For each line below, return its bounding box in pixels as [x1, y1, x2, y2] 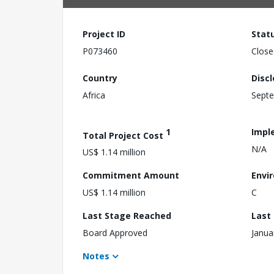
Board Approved [83, 227, 147, 239]
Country [83, 72, 117, 84]
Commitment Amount [83, 169, 179, 182]
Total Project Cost [83, 129, 166, 141]
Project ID [83, 28, 125, 40]
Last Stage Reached [83, 210, 171, 222]
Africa [83, 89, 105, 101]
